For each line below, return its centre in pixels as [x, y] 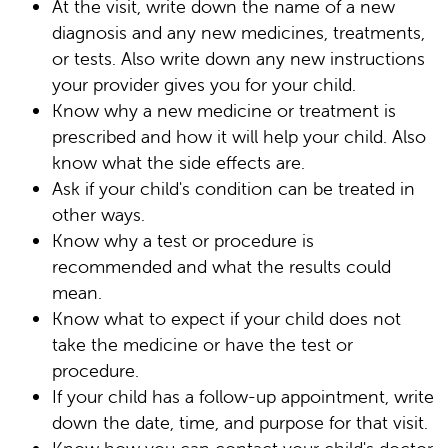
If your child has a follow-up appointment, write [243, 396]
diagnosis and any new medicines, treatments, [238, 32]
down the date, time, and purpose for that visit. [240, 422]
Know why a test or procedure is [183, 240]
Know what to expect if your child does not [226, 318]
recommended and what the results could [221, 266]
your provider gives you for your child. [204, 84]
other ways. [98, 214]
